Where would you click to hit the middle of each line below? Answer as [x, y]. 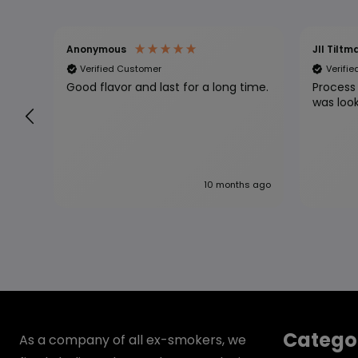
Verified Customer [121, 68]
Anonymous [96, 49]
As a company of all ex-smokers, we [133, 340]
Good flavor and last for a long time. [167, 87]
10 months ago [237, 184]
